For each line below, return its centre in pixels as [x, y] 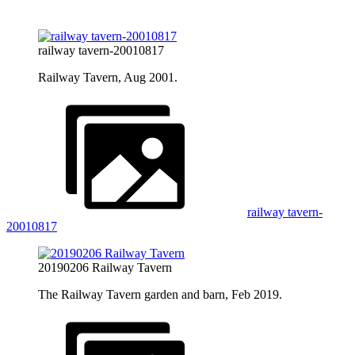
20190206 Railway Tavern [105, 267]
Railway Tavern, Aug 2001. [108, 77]
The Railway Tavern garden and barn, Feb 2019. [160, 294]
